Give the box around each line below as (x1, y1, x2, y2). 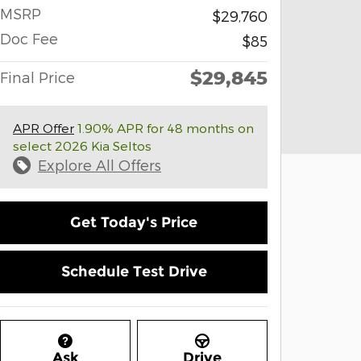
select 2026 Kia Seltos (13, 138, 151, 153)
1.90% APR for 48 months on (74, 120, 254, 135)
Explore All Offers (38, 156, 161, 173)
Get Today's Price (70, 214, 197, 232)
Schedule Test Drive (60, 263, 207, 281)
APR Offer (13, 120, 74, 135)
